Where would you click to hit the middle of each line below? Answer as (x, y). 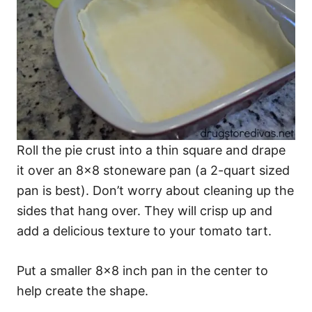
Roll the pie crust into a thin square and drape (151, 150)
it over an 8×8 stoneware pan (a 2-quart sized (153, 170)
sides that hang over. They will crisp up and (145, 211)
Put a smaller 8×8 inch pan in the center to (142, 271)
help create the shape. (83, 291)
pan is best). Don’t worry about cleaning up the (155, 190)
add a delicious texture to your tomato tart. (144, 231)
